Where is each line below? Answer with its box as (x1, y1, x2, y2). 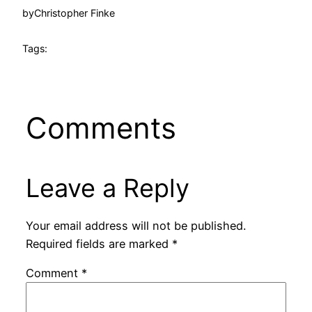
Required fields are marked (25, 237, 172, 251)
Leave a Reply (25, 172, 189, 203)
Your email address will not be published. (25, 219, 246, 233)
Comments (25, 109, 176, 146)
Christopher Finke (34, 7, 115, 19)
